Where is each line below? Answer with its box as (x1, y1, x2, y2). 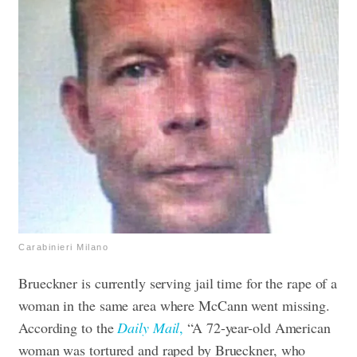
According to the (18, 317, 118, 337)
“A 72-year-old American (183, 317, 331, 337)
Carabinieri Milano (18, 241, 108, 252)
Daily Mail (117, 317, 180, 337)
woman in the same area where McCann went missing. (18, 295, 331, 315)
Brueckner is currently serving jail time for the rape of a (18, 273, 338, 292)
